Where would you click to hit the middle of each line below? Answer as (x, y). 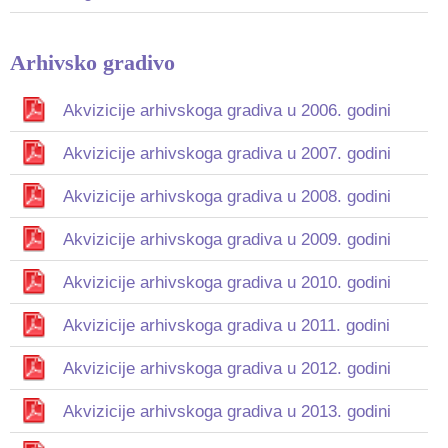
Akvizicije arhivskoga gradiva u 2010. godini (227, 282)
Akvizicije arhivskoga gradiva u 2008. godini (227, 196)
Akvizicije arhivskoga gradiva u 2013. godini (227, 411)
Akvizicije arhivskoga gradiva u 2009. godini (227, 239)
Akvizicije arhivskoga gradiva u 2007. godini (227, 153)
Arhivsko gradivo (92, 62)
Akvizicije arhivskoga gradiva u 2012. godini (227, 368)
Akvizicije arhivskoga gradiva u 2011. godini (226, 325)
